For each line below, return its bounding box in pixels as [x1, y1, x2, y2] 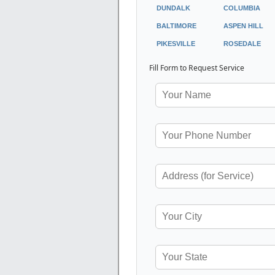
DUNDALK [157, 4, 190, 12]
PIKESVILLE [157, 39, 195, 47]
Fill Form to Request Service [149, 62, 244, 73]
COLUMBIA [223, 4, 260, 12]
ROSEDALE [223, 39, 261, 47]
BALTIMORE [157, 21, 196, 29]
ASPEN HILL [223, 21, 263, 29]
